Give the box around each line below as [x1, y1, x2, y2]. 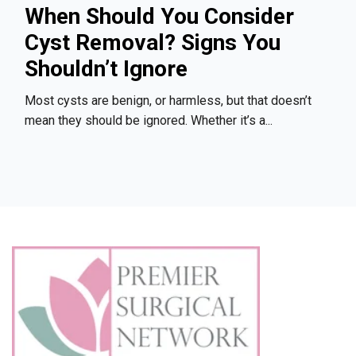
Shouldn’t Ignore [25, 55, 188, 82]
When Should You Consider [25, 2, 294, 29]
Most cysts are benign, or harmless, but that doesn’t [25, 93, 311, 109]
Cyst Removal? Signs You [25, 29, 281, 56]
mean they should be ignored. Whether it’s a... [25, 113, 273, 129]
